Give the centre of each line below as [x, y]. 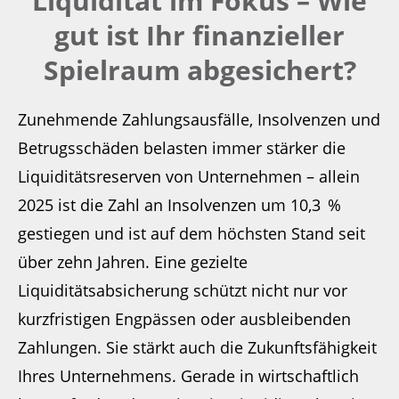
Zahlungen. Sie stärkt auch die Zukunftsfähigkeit [197, 348]
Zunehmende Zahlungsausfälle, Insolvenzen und [199, 120]
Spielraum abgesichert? [199, 70]
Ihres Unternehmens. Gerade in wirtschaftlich [188, 376]
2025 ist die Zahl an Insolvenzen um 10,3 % [179, 205]
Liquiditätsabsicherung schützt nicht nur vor [183, 291]
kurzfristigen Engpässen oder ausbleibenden [184, 319]
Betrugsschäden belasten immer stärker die [182, 148]
